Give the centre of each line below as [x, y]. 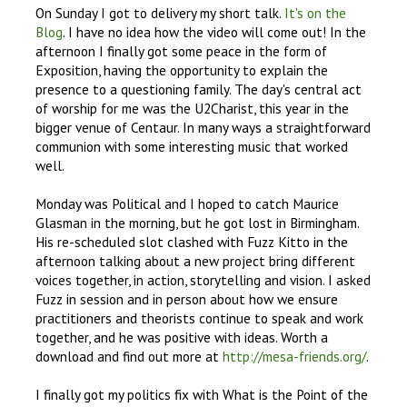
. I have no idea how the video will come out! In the [214, 32]
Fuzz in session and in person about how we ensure [187, 299]
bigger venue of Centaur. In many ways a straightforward [203, 128]
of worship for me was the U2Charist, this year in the [192, 109]
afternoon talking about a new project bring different [195, 261]
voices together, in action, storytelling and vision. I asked [203, 280]
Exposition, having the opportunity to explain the [182, 70]
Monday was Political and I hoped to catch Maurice [187, 204]
